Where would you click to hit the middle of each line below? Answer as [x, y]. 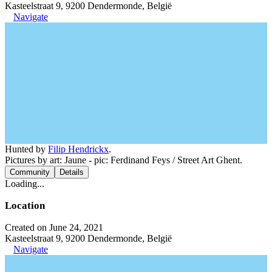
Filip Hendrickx [78, 149]
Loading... [25, 184]
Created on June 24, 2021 [54, 227]
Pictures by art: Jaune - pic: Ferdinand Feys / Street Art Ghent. [124, 160]
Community [30, 172]
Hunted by [26, 149]
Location [25, 206]
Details [72, 172]
